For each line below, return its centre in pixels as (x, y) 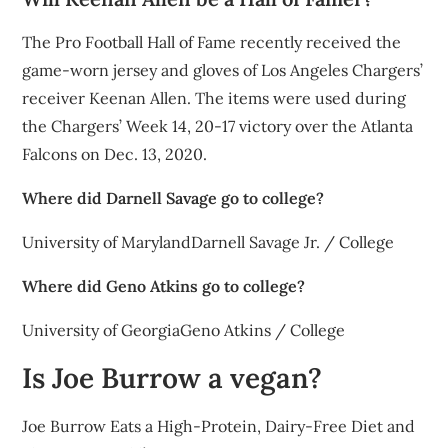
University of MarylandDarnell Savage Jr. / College (208, 242)
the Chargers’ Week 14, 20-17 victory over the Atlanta (218, 126)
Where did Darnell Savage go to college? (173, 198)
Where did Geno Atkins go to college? (164, 286)
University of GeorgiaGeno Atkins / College (184, 330)
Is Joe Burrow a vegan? (172, 378)
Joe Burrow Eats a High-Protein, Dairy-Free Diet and (219, 426)
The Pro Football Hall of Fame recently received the (212, 42)
